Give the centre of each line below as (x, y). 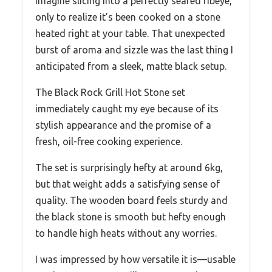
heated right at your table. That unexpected (130, 34)
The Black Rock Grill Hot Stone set (110, 93)
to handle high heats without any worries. (126, 233)
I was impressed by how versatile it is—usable (135, 260)
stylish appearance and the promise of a (123, 125)
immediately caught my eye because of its (127, 109)
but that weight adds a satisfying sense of (127, 184)
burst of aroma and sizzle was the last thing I (134, 50)
